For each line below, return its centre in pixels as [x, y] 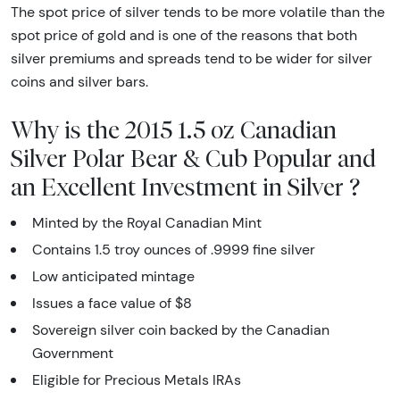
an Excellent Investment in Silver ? [185, 187]
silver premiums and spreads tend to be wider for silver [192, 59]
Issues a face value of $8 [112, 304]
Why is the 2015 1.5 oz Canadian [174, 130]
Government [73, 354]
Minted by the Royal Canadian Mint [147, 223]
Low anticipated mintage [113, 277]
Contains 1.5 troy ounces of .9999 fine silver [174, 250]
